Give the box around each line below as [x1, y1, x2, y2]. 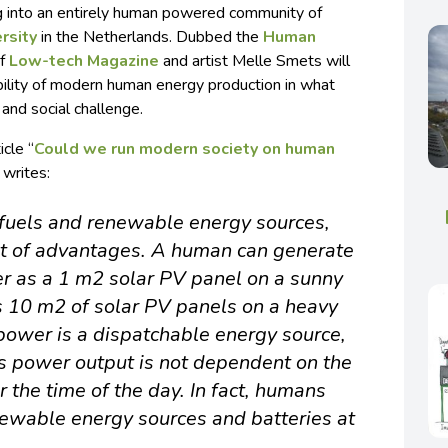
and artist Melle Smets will [159, 50, 351, 73]
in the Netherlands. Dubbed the [37, 26, 264, 49]
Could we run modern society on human [34, 138, 336, 161]
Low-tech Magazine [9, 50, 160, 73]
